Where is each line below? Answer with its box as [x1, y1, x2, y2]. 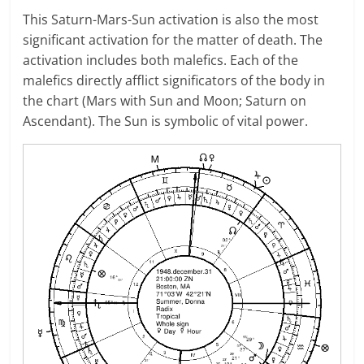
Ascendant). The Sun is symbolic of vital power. [23, 112, 309, 131]
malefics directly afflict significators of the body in [23, 71, 326, 90]
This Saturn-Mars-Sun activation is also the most [23, 11, 319, 29]
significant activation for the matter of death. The [23, 31, 323, 50]
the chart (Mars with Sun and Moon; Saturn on [23, 92, 307, 110]
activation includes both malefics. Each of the [23, 51, 299, 70]
